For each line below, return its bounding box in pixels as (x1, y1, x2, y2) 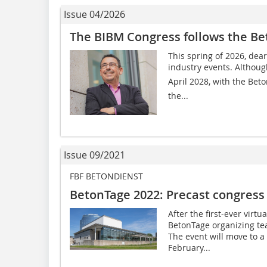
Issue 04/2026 (64, 8, 125, 21)
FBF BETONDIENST (70, 170, 143, 182)
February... (167, 242, 210, 254)
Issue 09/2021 (64, 148, 125, 162)
